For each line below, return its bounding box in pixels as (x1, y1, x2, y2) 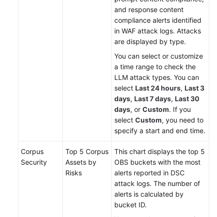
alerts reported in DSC (114, 169, 185, 177)
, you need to (162, 116, 203, 124)
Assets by (65, 158, 96, 167)
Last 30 (175, 94, 200, 103)
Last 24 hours (135, 84, 181, 93)
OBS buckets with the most (114, 158, 201, 167)
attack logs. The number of (114, 179, 200, 188)
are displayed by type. (114, 37, 186, 46)
